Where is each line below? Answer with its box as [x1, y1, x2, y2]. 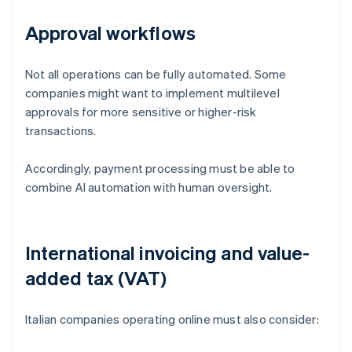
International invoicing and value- [25, 240, 310, 266]
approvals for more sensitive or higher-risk [25, 104, 257, 120]
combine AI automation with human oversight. [25, 179, 273, 196]
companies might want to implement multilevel [25, 85, 280, 101]
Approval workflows [25, 20, 196, 46]
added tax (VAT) [25, 266, 167, 291]
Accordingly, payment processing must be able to [25, 160, 295, 177]
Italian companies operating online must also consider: [25, 311, 319, 328]
